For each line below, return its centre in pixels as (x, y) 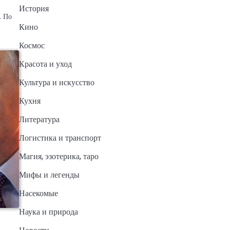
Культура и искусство (56, 83)
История (34, 9)
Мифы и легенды (49, 175)
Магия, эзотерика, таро (59, 157)
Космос (32, 46)
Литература (39, 120)
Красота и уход (45, 64)
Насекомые (38, 194)
